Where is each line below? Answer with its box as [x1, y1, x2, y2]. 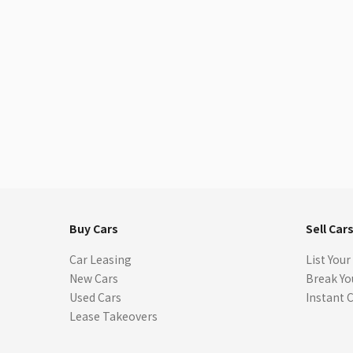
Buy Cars [69, 221, 118, 236]
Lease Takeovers [69, 308, 158, 324]
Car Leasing [69, 251, 132, 267]
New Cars [69, 270, 118, 286]
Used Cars [69, 289, 121, 305]
